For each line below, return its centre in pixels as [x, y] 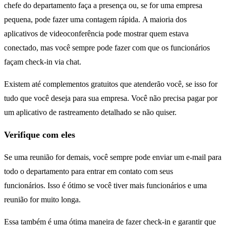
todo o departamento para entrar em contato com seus [89, 172]
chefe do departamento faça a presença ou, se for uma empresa [103, 6]
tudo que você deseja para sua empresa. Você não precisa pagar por [111, 98]
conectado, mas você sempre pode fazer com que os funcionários [107, 48]
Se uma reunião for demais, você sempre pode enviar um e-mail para [113, 157]
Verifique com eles [40, 135]
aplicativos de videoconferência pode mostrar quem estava [96, 34]
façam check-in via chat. [43, 62]
